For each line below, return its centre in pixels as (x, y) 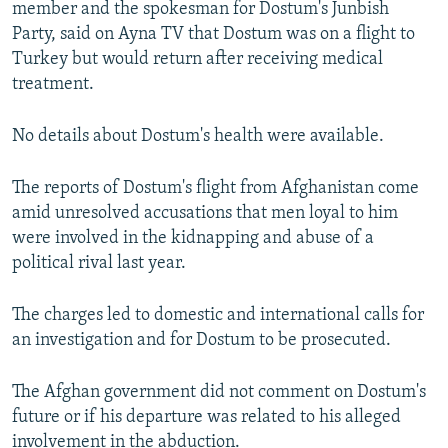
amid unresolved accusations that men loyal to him (205, 214)
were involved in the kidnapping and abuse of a (193, 239)
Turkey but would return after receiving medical (197, 60)
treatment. (53, 85)
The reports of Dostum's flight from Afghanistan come (215, 189)
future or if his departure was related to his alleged (206, 418)
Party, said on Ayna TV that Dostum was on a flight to (213, 35)
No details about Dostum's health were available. (198, 137)
